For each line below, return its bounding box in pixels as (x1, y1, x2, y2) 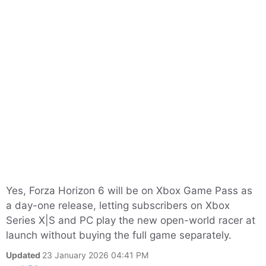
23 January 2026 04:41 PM (42, 250, 148, 260)
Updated (6, 250, 42, 260)
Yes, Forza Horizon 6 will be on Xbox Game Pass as (6, 185, 252, 197)
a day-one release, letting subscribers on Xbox (6, 199, 230, 211)
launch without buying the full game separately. (6, 229, 232, 241)
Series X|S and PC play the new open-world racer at (6, 214, 255, 226)
